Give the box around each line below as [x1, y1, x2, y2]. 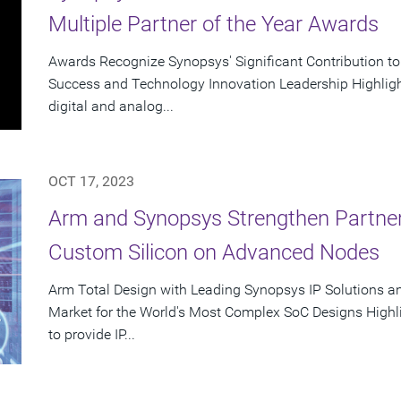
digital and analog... [48, 98, 174, 115]
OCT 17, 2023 [48, 173, 134, 191]
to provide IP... [48, 326, 135, 344]
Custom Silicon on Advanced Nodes [48, 240, 380, 266]
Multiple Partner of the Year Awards [48, 12, 379, 38]
